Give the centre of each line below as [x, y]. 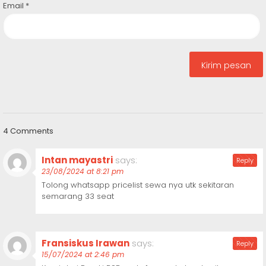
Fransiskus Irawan [85, 243]
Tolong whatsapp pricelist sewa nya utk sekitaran [138, 185]
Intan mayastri [77, 160]
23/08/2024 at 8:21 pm [83, 172]
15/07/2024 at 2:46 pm [83, 255]
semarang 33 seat [78, 197]
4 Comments [28, 131]
